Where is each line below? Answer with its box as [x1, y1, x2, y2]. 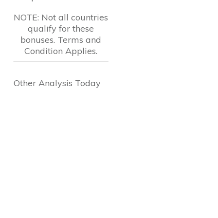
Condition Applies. [24, 45, 98, 56]
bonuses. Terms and [20, 34, 102, 45]
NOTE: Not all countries [14, 12, 109, 23]
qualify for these [28, 23, 94, 34]
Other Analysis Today [14, 77, 101, 89]
